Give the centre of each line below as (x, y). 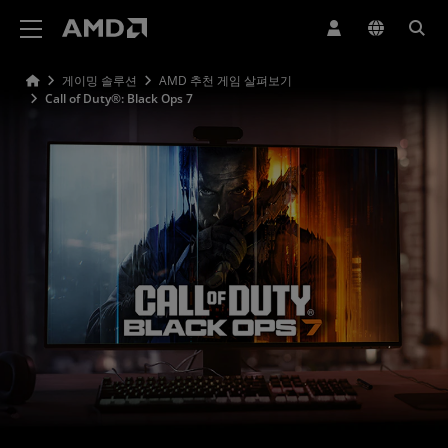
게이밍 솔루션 (99, 80)
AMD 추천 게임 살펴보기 (225, 80)
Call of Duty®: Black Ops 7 (119, 98)
